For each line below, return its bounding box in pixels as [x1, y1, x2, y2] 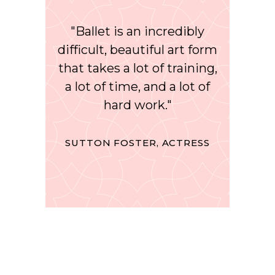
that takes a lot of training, [58, 61, 217, 76]
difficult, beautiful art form [58, 42, 217, 58]
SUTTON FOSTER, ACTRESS [65, 137, 210, 149]
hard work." [103, 98, 172, 113]
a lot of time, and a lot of [65, 79, 210, 95]
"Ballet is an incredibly [71, 24, 204, 39]
